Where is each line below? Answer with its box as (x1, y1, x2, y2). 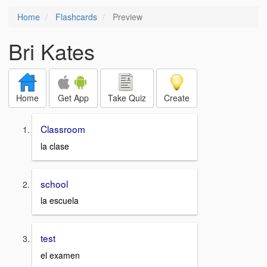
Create (164, 92, 190, 104)
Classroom (41, 122, 85, 135)
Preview (110, 11, 142, 23)
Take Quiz (108, 92, 146, 104)
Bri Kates (8, 36, 95, 66)
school (41, 176, 68, 190)
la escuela (41, 194, 79, 207)
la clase (41, 139, 69, 152)
